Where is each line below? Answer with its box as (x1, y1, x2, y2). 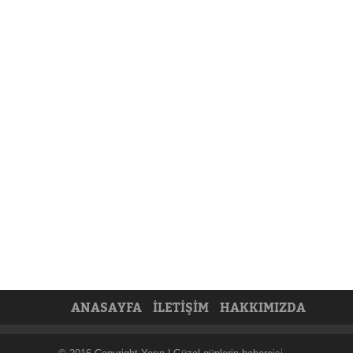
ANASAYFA (71, 298, 142, 318)
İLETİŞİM (153, 298, 209, 318)
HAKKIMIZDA (220, 298, 306, 318)
